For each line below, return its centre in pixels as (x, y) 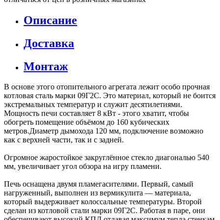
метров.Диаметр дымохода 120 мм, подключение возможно (104, 131)
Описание (50, 20)
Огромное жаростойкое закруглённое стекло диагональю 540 (107, 158)
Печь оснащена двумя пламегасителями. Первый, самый (99, 184)
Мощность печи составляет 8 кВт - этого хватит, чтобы (96, 113)
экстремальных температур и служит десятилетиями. (93, 105)
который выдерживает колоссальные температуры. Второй (103, 202)
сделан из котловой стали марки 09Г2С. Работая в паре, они (105, 211)
